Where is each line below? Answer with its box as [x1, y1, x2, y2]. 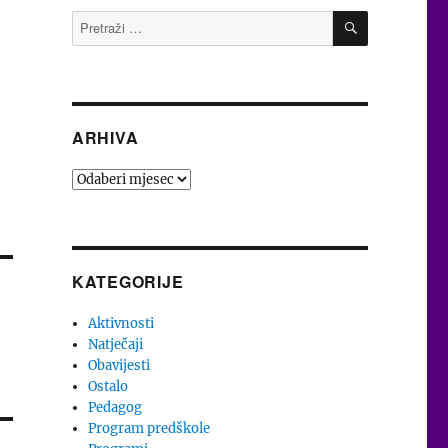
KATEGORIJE [71, 269, 184, 293]
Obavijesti [88, 356, 151, 374]
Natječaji [88, 335, 144, 353]
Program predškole [88, 419, 211, 437]
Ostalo [88, 377, 129, 395]
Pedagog [88, 398, 143, 416]
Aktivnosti [88, 314, 155, 332]
